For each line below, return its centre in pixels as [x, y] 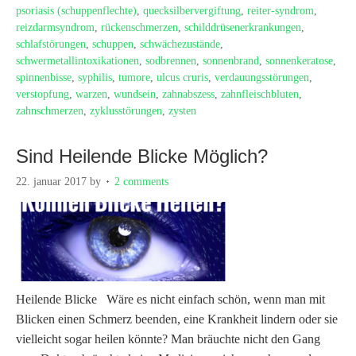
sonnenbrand [231, 60]
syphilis [95, 77]
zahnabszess [188, 94]
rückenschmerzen [139, 27]
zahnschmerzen [50, 110]
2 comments [141, 181]
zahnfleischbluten [260, 94]
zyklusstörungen [126, 110]
